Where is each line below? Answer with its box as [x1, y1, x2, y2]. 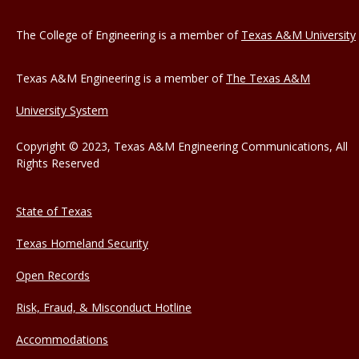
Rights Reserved [16, 155, 99, 171]
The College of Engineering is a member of [16, 27, 241, 43]
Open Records [16, 268, 90, 284]
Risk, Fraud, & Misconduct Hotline [16, 300, 192, 316]
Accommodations [16, 332, 108, 348]
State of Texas [16, 204, 92, 220]
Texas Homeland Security [16, 236, 148, 252]
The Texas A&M [226, 71, 310, 87]
